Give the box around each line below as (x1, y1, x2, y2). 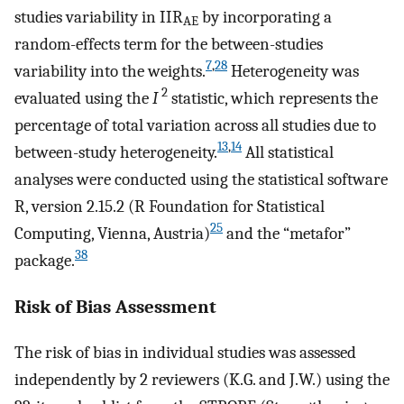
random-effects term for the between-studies (14, 33, 323, 54)
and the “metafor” (223, 223, 351, 243)
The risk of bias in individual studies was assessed (14, 343, 356, 363)
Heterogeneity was (227, 60, 359, 81)
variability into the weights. (14, 60, 206, 81)
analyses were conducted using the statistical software (14, 169, 388, 189)
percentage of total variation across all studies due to (14, 115, 376, 135)
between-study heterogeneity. (14, 142, 217, 162)
